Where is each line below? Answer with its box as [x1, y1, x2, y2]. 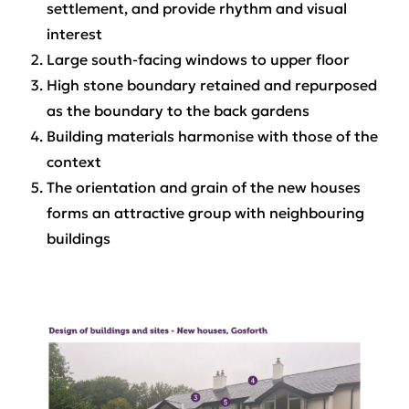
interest [46, 25, 102, 44]
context [46, 152, 101, 172]
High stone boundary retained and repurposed [46, 76, 377, 95]
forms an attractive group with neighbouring [46, 204, 364, 223]
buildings [46, 229, 110, 248]
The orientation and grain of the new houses [46, 178, 361, 197]
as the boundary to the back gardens [46, 101, 309, 121]
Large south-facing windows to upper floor [46, 50, 350, 69]
